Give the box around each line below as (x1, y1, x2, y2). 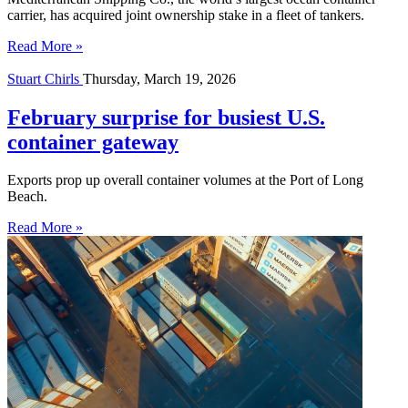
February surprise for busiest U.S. (7, 105, 325, 129)
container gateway (7, 129, 178, 154)
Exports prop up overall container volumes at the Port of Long (7, 172, 363, 189)
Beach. (7, 189, 47, 205)
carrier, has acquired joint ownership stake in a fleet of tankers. (7, 6, 364, 23)
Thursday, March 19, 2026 (83, 70, 236, 87)
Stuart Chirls (7, 70, 83, 87)
